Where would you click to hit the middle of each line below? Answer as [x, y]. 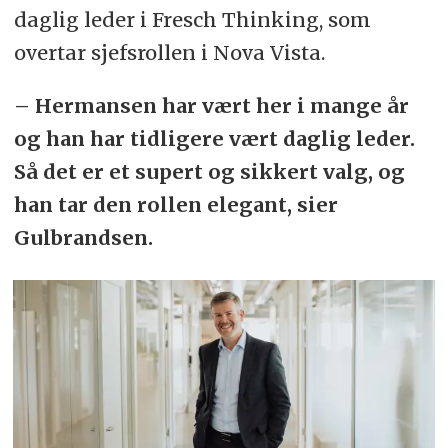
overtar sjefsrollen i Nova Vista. [169, 52]
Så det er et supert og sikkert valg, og [209, 171]
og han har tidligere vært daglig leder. [214, 138]
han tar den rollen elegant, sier [175, 204]
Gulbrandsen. [83, 237]
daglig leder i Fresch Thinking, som [192, 19]
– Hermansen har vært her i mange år [211, 105]
